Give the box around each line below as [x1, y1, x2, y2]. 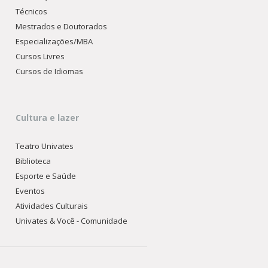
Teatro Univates [16, 141, 74, 151]
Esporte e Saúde [16, 170, 77, 181]
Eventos [16, 185, 45, 196]
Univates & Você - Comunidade [16, 215, 128, 226]
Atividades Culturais [16, 200, 89, 211]
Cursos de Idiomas [16, 66, 84, 77]
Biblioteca [16, 156, 51, 166]
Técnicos [16, 6, 48, 17]
